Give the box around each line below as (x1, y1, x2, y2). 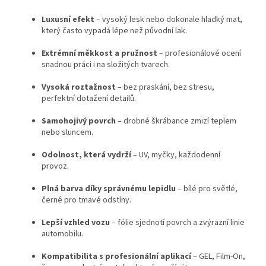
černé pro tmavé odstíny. (42, 194, 131, 207)
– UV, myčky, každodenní (131, 149, 220, 161)
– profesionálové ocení (157, 47, 241, 60)
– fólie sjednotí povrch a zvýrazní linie (110, 217, 245, 229)
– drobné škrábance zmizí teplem (116, 115, 236, 128)
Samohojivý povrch (42, 115, 116, 128)
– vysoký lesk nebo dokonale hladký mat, (94, 14, 242, 26)
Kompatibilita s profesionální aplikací (42, 251, 191, 263)
